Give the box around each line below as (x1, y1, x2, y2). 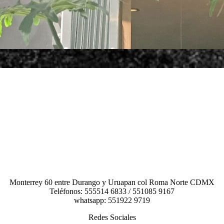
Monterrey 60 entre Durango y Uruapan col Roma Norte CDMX (9, 177, 214, 186)
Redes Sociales (88, 212, 136, 221)
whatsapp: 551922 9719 (74, 195, 150, 204)
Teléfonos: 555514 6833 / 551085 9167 (49, 186, 174, 195)
